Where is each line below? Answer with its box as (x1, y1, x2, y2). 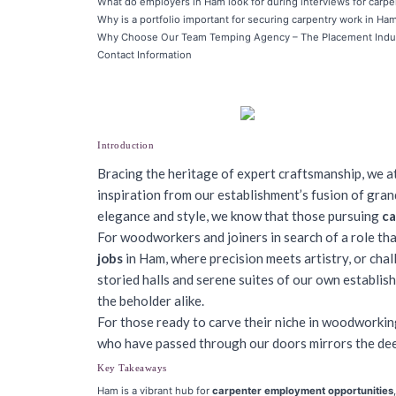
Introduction (97, 140, 154, 150)
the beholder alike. (97, 293, 204, 308)
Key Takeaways (97, 362, 167, 373)
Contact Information (97, 49, 192, 61)
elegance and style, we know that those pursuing (97, 208, 382, 224)
